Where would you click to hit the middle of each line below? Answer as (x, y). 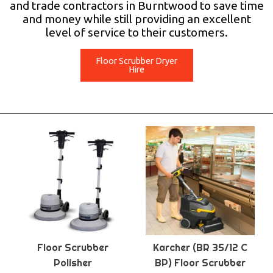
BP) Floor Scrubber (200, 263)
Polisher (73, 263)
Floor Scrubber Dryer (136, 61)
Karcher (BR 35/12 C (200, 248)
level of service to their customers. (136, 32)
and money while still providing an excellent (136, 19)
